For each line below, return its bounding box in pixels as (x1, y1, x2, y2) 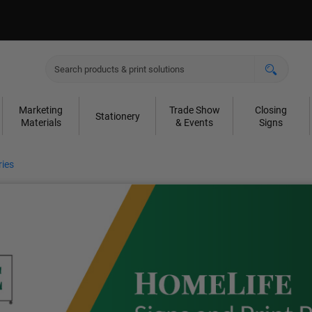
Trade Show (169, 104, 220, 116)
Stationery (95, 110, 140, 122)
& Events (175, 116, 213, 128)
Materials (20, 116, 61, 128)
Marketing (19, 104, 63, 116)
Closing (255, 104, 288, 116)
